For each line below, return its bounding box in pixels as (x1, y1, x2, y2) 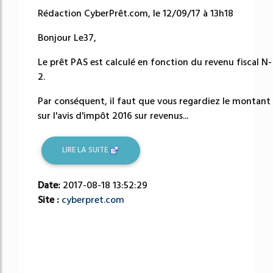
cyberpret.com (62, 193, 124, 207)
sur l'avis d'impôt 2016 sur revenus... (38, 109, 188, 122)
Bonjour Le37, (38, 31, 96, 44)
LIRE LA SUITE (62, 144, 110, 156)
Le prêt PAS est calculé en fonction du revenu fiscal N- (38, 55, 272, 69)
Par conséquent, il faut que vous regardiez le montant (38, 94, 271, 108)
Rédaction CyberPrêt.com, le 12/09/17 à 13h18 (38, 7, 233, 20)
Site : (38, 193, 62, 207)
